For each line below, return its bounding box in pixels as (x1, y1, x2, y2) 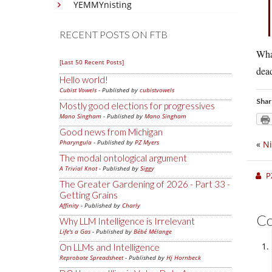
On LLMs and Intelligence (59, 242, 160, 253)
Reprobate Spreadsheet (59, 253, 123, 262)
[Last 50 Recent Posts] (59, 58, 124, 66)
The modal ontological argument (59, 152, 187, 163)
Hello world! (59, 74, 108, 85)
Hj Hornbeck (166, 253, 201, 262)
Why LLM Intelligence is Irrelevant (59, 216, 195, 226)
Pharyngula (59, 138, 92, 146)
